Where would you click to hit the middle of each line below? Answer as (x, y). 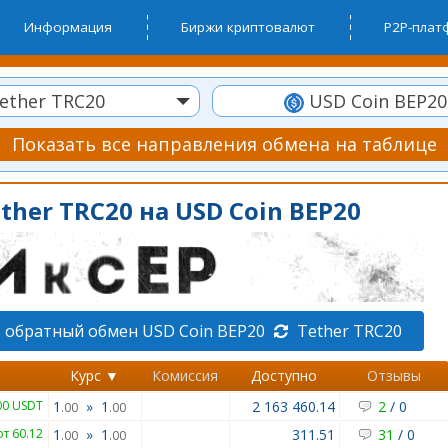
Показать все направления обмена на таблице (224, 144)
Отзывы (394, 375)
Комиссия (185, 375)
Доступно (284, 375)
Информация (68, 27)
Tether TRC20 (347, 331)
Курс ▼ (94, 375)
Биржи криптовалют (248, 27)
